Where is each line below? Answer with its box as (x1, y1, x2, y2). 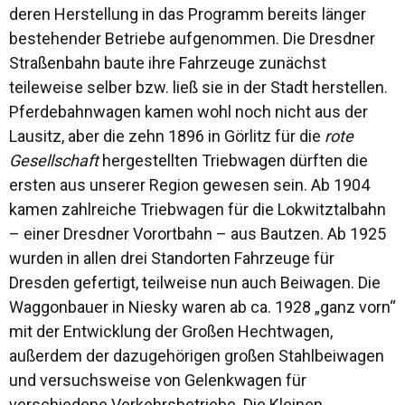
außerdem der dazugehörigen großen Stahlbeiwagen (9, 346, 384, 365)
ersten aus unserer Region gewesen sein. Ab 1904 (9, 175, 370, 194)
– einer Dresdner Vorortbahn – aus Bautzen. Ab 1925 (9, 224, 386, 243)
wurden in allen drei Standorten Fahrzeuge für (9, 249, 334, 268)
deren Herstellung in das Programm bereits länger (9, 5, 366, 24)
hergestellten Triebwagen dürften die (102, 151, 368, 170)
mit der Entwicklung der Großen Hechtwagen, (9, 322, 333, 341)
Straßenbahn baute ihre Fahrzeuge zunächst (9, 53, 326, 72)
